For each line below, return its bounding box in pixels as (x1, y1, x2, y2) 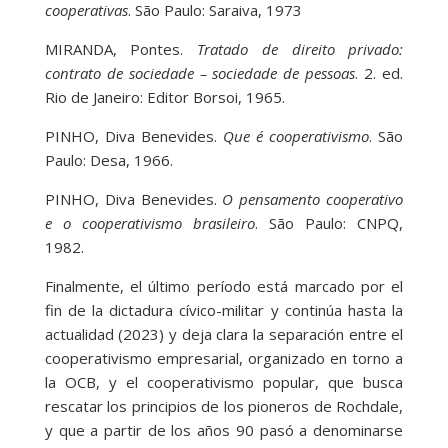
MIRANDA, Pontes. (44, 39, 198, 60)
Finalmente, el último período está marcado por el (44, 276, 404, 297)
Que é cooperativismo (223, 126, 370, 147)
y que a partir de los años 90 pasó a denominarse (44, 420, 404, 441)
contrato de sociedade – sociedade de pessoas (44, 63, 356, 84)
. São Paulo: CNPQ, (255, 213, 404, 234)
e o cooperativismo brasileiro (44, 213, 255, 234)
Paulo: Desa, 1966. (44, 150, 173, 171)
